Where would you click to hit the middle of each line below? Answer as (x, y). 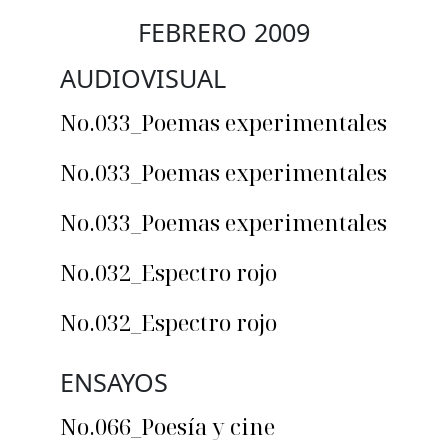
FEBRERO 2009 (224, 32)
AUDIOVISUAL (143, 78)
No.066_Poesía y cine (167, 426)
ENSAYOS (114, 382)
